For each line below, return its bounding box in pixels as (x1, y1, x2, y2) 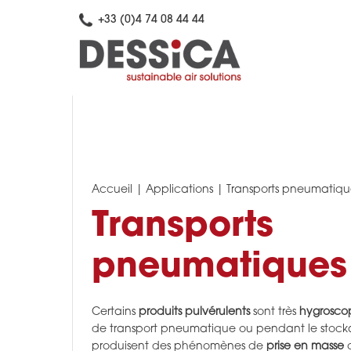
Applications (146, 184, 213, 196)
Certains (92, 306, 139, 318)
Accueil (92, 184, 132, 196)
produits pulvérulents (139, 306, 250, 318)
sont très (250, 306, 296, 318)
